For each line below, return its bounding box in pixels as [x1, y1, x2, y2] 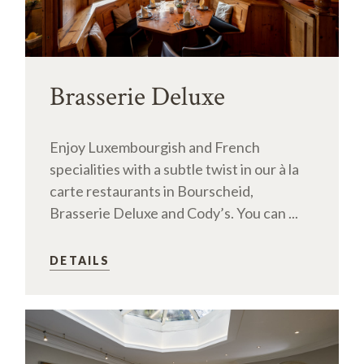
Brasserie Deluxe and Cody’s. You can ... [50, 204, 299, 223]
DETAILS [50, 253, 110, 268]
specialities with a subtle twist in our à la [50, 160, 300, 179]
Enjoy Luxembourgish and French [50, 138, 261, 157]
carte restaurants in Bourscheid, [50, 182, 254, 201]
